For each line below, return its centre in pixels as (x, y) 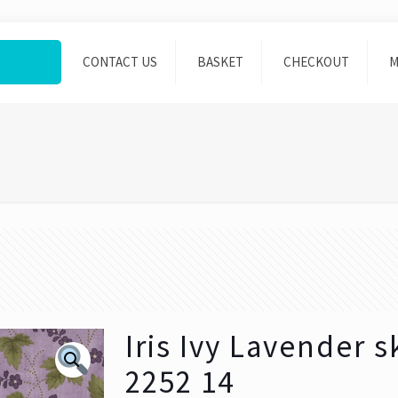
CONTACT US (120, 62)
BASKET (220, 62)
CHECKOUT (316, 62)
